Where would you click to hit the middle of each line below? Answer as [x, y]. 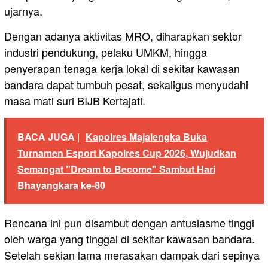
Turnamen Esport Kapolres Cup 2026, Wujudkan [127, 153]
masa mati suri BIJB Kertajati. [75, 100]
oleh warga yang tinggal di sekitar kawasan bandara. [130, 238]
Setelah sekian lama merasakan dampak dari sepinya [132, 255]
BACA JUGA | [48, 136]
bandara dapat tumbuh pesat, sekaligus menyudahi [126, 84]
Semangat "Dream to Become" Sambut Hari [116, 169]
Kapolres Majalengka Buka [146, 136]
